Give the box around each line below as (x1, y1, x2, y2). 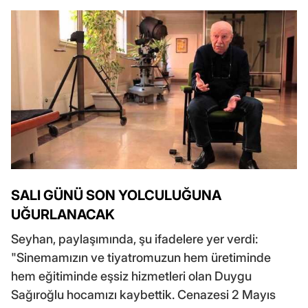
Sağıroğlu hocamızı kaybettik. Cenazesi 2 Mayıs (11, 287, 276, 302)
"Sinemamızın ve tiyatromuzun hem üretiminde (11, 250, 271, 265)
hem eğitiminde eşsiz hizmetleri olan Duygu (11, 269, 252, 284)
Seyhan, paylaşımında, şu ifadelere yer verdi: (11, 232, 258, 247)
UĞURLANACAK (11, 206, 115, 223)
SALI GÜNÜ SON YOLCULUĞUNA (11, 187, 221, 204)
